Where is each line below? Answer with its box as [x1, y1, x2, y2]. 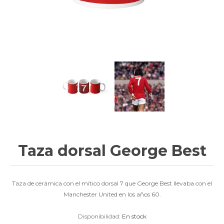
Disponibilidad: [77, 212, 120, 220]
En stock [121, 212, 146, 220]
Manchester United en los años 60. [63, 190, 161, 198]
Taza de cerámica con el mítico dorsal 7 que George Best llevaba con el [12, 179, 212, 187]
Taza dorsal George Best [17, 141, 206, 160]
